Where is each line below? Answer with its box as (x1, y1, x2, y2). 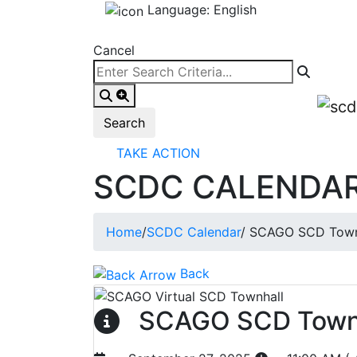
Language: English (147, 2, 257, 18)
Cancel (93, 42, 135, 59)
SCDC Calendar (147, 224, 241, 241)
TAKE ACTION (116, 145, 200, 162)
